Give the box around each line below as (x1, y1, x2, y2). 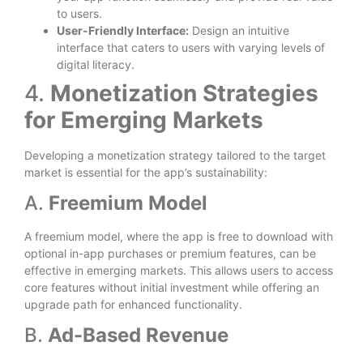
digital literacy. (57, 57, 135, 71)
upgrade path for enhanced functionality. (24, 297, 242, 311)
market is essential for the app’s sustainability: (24, 164, 267, 179)
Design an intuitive (189, 23, 289, 37)
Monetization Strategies (50, 79, 318, 107)
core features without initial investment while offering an (24, 280, 319, 294)
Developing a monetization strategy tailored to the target (24, 147, 326, 162)
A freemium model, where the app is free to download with (24, 228, 333, 243)
